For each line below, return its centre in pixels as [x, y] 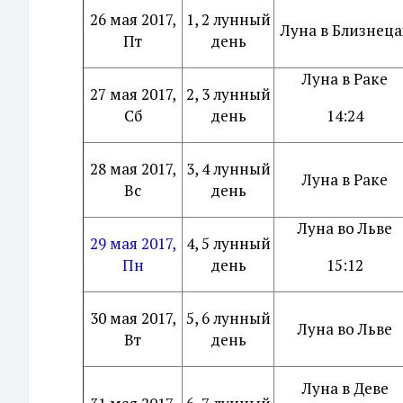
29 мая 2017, [133, 243]
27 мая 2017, [133, 94]
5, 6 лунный [228, 318]
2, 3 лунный [228, 94]
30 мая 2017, [133, 318]
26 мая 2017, [133, 19]
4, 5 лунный [228, 243]
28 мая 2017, [133, 169]
